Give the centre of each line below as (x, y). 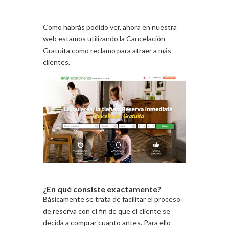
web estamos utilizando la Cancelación (104, 39)
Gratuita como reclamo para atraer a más (107, 50)
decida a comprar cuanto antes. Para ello (107, 222)
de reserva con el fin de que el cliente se (107, 211)
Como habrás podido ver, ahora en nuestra (110, 27)
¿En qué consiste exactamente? (102, 189)
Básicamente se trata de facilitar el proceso (112, 199)
